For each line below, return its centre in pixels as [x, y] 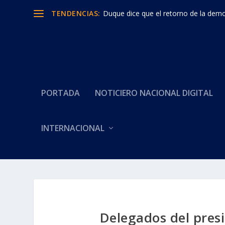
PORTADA [61, 93]
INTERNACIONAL [73, 128]
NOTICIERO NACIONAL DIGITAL [154, 93]
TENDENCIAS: [76, 13]
